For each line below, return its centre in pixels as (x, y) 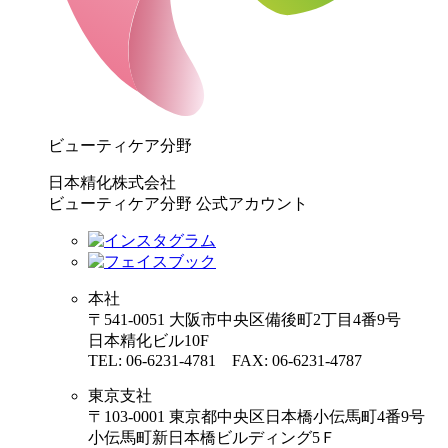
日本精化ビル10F (148, 341)
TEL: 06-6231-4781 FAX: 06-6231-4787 (225, 361)
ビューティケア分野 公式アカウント (178, 204)
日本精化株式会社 (112, 183)
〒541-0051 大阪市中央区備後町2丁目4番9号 (244, 320)
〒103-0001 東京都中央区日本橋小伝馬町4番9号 (256, 417)
